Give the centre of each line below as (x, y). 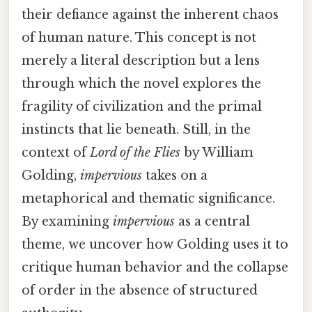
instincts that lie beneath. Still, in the (136, 130)
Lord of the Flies (135, 153)
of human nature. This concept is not (139, 38)
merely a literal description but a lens (141, 61)
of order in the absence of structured (140, 291)
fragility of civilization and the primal (142, 107)
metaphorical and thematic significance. (148, 199)
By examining (67, 222)
